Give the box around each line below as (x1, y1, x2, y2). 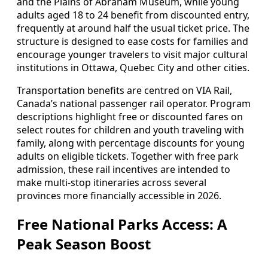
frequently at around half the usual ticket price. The (17, 21, 249, 35)
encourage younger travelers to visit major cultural (17, 47, 248, 61)
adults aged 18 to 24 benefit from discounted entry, (17, 8, 249, 22)
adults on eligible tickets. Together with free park (17, 149, 239, 163)
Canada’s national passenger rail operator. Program (17, 96, 251, 110)
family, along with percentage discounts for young (17, 136, 245, 150)
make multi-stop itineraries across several (17, 175, 206, 189)
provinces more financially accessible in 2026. (17, 188, 221, 202)
